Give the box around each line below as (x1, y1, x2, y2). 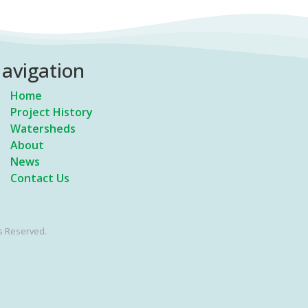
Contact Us (10, 170, 70, 186)
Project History (10, 104, 93, 120)
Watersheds (10, 121, 76, 136)
